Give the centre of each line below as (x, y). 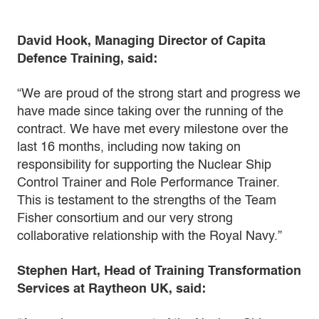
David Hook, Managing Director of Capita (141, 41)
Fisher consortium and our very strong (125, 219)
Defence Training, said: (87, 59)
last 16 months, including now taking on (129, 147)
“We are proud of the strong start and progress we (159, 94)
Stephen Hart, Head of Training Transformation (159, 271)
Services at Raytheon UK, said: (111, 289)
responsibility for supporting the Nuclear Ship (144, 165)
